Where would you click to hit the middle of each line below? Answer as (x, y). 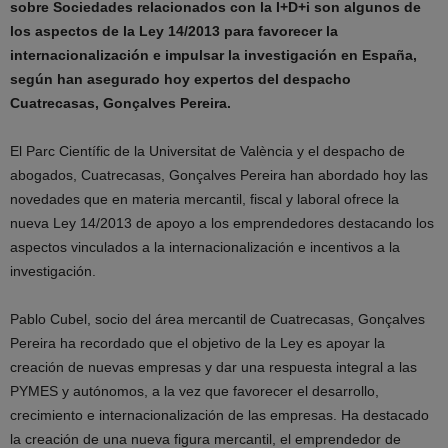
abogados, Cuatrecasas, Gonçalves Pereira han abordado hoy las (219, 175)
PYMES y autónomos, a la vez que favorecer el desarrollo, (194, 391)
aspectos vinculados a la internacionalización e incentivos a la (205, 247)
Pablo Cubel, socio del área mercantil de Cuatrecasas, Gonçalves (217, 319)
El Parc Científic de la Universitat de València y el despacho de (207, 151)
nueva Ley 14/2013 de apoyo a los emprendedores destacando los (222, 223)
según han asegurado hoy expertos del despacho (180, 79)
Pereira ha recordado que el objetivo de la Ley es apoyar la (197, 343)
